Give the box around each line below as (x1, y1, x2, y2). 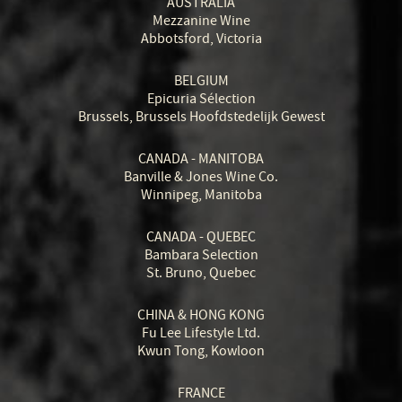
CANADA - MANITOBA (138, 150, 264, 168)
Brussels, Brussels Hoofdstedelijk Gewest (77, 108, 325, 126)
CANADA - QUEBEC (146, 228, 256, 246)
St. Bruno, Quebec (146, 264, 256, 282)
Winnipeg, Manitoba (140, 186, 262, 204)
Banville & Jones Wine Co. (124, 168, 278, 186)
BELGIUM (173, 72, 229, 90)
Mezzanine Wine (152, 12, 250, 30)
